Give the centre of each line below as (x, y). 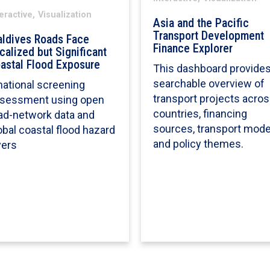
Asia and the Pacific (201, 24)
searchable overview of (209, 84)
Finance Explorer (193, 49)
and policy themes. (198, 144)
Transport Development (209, 36)
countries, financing (200, 114)
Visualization (65, 14)
